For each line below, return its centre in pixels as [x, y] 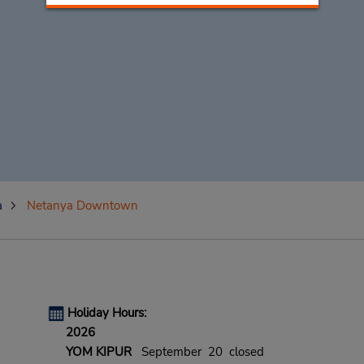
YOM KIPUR [98, 352]
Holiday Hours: [106, 313]
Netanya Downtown [82, 206]
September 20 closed [197, 352]
